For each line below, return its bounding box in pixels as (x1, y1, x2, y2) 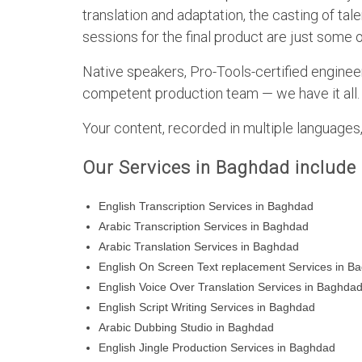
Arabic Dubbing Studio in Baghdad (99, 321, 274, 335)
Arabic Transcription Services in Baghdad (99, 220, 309, 234)
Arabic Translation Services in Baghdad (99, 240, 299, 254)
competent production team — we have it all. (82, 85, 360, 103)
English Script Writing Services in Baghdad (99, 301, 315, 314)
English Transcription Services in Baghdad (99, 200, 314, 213)
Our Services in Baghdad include (82, 158, 356, 179)
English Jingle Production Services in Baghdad (99, 341, 335, 355)
